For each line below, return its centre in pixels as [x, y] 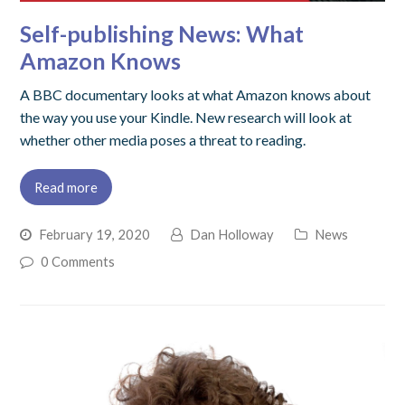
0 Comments [78, 262]
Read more [66, 188]
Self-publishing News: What [162, 34]
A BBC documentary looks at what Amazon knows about [196, 95]
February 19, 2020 [95, 235]
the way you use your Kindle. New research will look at [186, 118]
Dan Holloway [232, 235]
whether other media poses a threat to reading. [163, 140]
